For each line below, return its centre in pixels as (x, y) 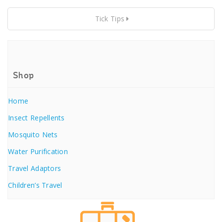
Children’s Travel (35, 185)
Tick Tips (110, 19)
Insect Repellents (36, 118)
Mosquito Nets (33, 135)
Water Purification (38, 151)
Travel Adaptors (35, 168)
